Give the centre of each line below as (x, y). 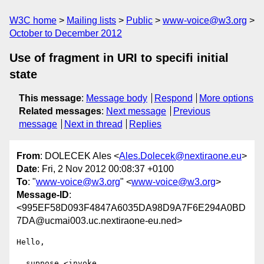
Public (139, 20)
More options (227, 98)
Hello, (31, 242)
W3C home (33, 20)
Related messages (60, 111)
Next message (136, 111)
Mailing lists (91, 20)
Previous (192, 111)
